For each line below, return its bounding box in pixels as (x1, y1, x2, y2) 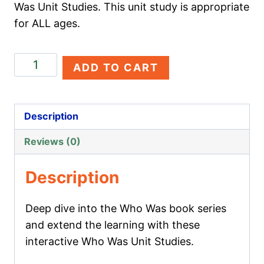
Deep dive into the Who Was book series (25, 202, 226, 214)
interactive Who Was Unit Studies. (25, 235, 194, 247)
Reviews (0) (24, 135, 81, 147)
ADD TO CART (72, 61, 159, 74)
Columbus (14, 71, 63, 84)
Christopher (14, 54, 73, 67)
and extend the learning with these (25, 218, 200, 231)
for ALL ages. (14, 17, 80, 30)
